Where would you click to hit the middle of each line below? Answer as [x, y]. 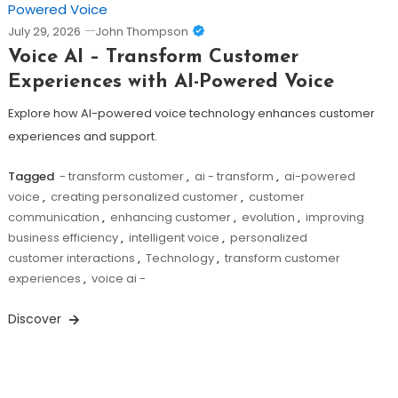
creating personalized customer [144, 197]
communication [53, 218]
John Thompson [141, 32]
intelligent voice [174, 238]
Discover [36, 319]
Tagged [32, 177]
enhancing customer [170, 218]
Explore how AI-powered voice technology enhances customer [191, 114]
